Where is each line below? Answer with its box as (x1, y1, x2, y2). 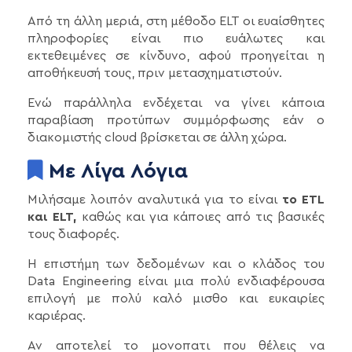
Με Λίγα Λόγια (43, 161, 188, 182)
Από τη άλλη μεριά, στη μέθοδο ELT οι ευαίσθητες (27, 15, 324, 28)
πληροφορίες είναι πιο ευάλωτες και (27, 32, 324, 46)
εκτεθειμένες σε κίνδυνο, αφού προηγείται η (27, 49, 324, 63)
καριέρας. (27, 310, 86, 323)
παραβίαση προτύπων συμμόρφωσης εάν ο (27, 114, 324, 127)
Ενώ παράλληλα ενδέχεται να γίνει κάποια (27, 97, 324, 110)
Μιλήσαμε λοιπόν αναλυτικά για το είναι (27, 193, 282, 207)
